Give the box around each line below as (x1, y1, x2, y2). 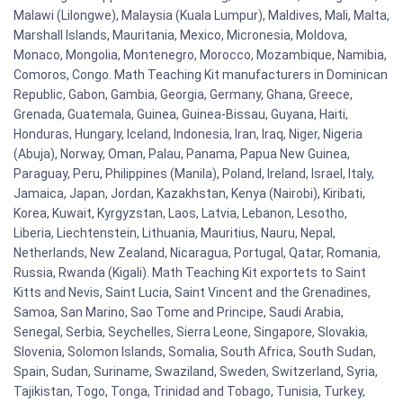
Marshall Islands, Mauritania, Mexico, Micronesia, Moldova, (13, 27, 347, 42)
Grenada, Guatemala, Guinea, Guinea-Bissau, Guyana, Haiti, (13, 106, 348, 121)
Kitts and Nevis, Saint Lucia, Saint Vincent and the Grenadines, (13, 284, 371, 300)
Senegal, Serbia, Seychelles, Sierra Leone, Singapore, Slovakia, (13, 324, 368, 339)
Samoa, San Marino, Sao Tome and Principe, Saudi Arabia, (13, 304, 344, 319)
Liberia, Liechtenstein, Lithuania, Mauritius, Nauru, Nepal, (13, 225, 336, 240)
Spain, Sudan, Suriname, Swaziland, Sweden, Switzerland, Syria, (13, 363, 378, 379)
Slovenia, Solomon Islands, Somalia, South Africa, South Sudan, (13, 344, 376, 359)
